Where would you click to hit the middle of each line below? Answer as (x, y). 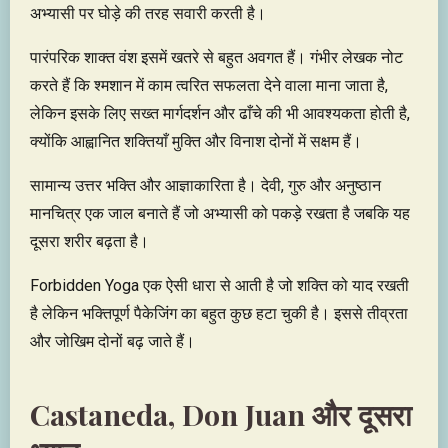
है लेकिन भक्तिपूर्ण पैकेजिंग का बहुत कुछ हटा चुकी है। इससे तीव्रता (219, 313)
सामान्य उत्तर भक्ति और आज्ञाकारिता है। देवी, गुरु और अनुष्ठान (205, 185)
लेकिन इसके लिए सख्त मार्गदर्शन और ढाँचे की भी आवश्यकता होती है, (220, 113)
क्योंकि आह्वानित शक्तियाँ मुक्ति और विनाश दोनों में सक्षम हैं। (196, 141)
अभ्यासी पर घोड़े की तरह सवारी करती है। (148, 13)
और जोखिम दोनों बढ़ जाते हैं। (112, 341)
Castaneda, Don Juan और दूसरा (221, 414)
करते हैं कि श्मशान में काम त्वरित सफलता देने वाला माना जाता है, (209, 85)
